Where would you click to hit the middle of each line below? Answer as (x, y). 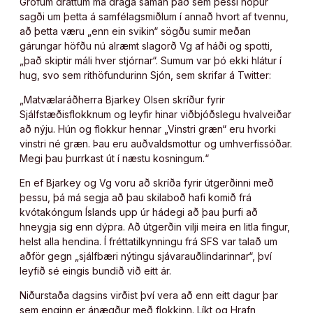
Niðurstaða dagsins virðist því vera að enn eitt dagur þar (149, 296)
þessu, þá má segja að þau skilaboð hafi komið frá (136, 198)
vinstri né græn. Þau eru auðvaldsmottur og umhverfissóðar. (156, 144)
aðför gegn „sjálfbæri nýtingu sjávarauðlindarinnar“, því (146, 256)
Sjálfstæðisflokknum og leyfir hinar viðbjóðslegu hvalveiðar (155, 115)
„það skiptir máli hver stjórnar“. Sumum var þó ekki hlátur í (151, 61)
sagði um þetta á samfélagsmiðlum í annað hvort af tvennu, (154, 17)
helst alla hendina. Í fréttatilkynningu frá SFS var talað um (148, 242)
